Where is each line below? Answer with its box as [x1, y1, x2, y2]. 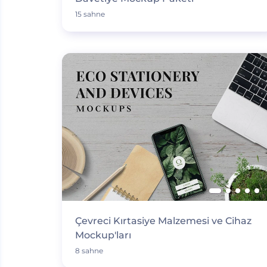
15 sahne [74, 10, 105, 18]
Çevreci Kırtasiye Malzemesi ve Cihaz [74, 215, 252, 226]
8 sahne [74, 246, 103, 255]
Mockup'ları [74, 229, 131, 241]
